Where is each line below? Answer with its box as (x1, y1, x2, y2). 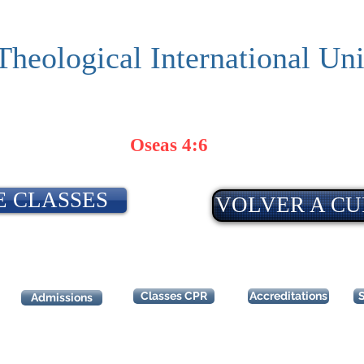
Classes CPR (141, 289, 207, 302)
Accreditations (249, 289, 327, 302)
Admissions (31, 291, 93, 304)
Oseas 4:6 (130, 135, 208, 155)
